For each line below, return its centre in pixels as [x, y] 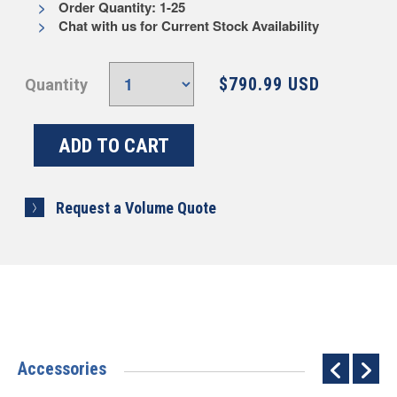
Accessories [62, 369]
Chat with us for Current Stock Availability [187, 26]
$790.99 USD [269, 84]
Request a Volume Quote [136, 208]
